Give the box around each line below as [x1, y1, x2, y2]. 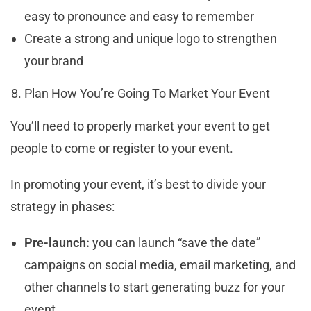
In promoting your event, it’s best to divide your [10, 176, 266, 192]
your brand [24, 53, 83, 68]
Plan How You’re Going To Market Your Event [24, 85, 270, 101]
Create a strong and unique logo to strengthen [24, 31, 277, 46]
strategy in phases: [10, 199, 117, 214]
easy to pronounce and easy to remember [24, 8, 257, 24]
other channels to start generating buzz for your [24, 279, 285, 294]
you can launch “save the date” [92, 235, 260, 250]
